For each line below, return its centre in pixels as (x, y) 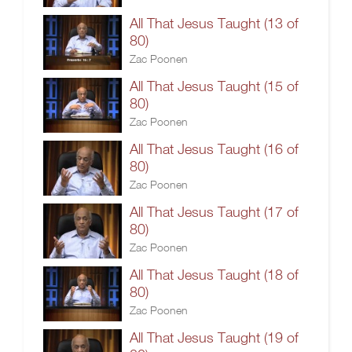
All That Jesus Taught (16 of (214, 149)
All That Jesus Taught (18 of (214, 275)
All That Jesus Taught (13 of (214, 23)
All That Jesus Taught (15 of (214, 86)
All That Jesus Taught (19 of (214, 337)
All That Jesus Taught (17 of (214, 212)
